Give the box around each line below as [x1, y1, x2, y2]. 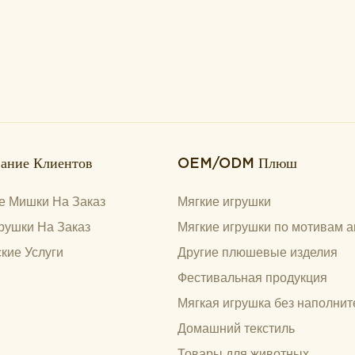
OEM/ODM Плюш [177, 154, 297, 171]
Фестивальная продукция [177, 270, 327, 284]
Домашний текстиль [177, 321, 295, 335]
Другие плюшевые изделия [177, 245, 338, 259]
